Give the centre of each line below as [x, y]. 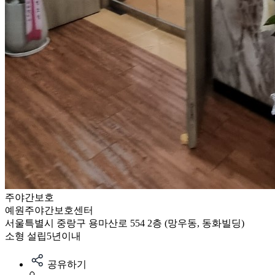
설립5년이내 [54, 236]
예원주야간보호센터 [49, 210]
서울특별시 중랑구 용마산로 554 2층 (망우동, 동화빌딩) [125, 223]
